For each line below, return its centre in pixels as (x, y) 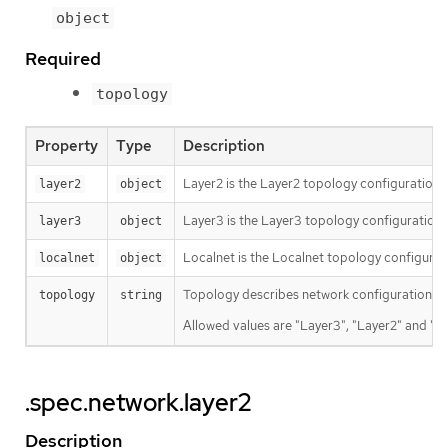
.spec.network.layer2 (138, 402)
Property (66, 145)
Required (63, 58)
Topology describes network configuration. (309, 294)
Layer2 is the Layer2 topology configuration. (313, 183)
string (141, 294)
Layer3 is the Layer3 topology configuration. (314, 220)
